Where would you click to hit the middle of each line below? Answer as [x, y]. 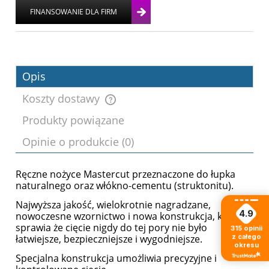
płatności [131, 142]
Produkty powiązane [73, 120]
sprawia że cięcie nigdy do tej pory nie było [111, 228]
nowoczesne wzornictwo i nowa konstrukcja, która [128, 216]
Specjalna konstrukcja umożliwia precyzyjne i [116, 258]
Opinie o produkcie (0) [78, 142]
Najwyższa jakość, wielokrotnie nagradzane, [113, 205]
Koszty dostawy [62, 99]
